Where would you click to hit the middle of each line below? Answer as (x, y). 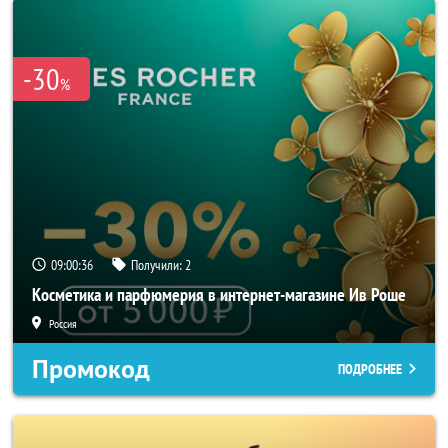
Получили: (158, 265)
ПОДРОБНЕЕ (370, 369)
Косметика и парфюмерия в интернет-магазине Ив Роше (219, 294)
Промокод (91, 369)
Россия (63, 323)
